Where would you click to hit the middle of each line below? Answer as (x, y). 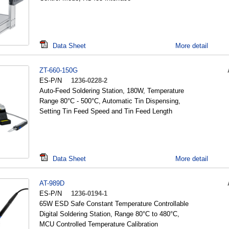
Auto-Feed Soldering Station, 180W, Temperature (112, 91)
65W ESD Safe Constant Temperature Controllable (114, 204)
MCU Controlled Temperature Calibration (99, 224)
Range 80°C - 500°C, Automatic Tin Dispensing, (110, 101)
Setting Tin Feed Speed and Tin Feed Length (106, 111)
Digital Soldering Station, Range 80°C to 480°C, (109, 214)
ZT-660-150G (59, 70)
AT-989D (52, 183)
